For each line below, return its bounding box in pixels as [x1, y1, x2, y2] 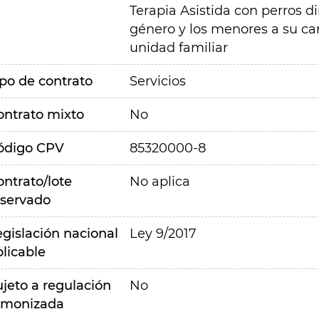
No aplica [129, 174, 190, 189]
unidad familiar [129, 40, 228, 56]
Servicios [129, 73, 186, 89]
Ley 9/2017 [129, 226, 197, 241]
